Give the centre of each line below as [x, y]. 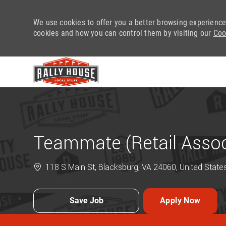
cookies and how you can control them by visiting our [123, 33]
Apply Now [180, 201]
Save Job [86, 201]
